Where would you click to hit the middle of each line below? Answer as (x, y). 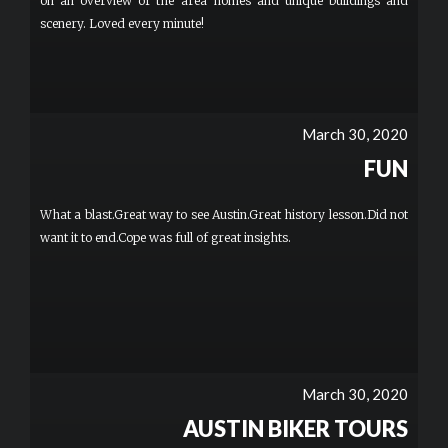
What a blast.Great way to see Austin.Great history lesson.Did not (224, 214)
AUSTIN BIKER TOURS (295, 428)
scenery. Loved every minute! (122, 23)
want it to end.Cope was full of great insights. (165, 237)
